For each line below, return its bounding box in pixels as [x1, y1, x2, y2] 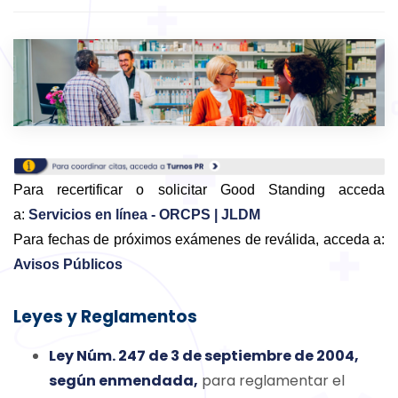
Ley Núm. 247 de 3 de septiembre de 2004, [49, 346, 359, 367]
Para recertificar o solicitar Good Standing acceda [13, 182, 385, 198]
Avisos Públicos [13, 257, 123, 273]
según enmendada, [49, 370, 198, 392]
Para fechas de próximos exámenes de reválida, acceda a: [13, 232, 385, 248]
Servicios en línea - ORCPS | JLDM [28, 207, 260, 223]
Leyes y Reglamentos [13, 305, 197, 330]
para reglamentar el [198, 370, 345, 392]
